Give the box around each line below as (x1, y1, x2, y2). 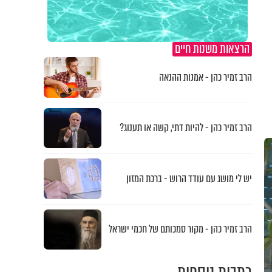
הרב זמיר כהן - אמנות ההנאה (158, 69, 252, 85)
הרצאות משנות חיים (174, 40, 250, 58)
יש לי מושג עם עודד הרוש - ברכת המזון (126, 171, 252, 186)
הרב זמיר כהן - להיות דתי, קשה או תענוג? (119, 120, 252, 136)
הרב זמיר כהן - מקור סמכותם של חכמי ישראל (108, 222, 252, 237)
